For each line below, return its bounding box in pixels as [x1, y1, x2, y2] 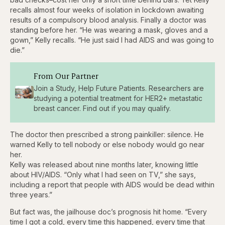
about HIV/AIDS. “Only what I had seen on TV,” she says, [10, 170, 196, 179]
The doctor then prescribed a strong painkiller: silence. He [10, 130, 204, 139]
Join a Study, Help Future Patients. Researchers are [33, 84, 204, 92]
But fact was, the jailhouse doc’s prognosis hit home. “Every [10, 207, 207, 216]
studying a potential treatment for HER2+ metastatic [33, 94, 202, 102]
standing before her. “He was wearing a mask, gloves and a [10, 25, 208, 34]
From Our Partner [33, 70, 98, 81]
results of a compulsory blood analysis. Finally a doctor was [10, 15, 206, 24]
